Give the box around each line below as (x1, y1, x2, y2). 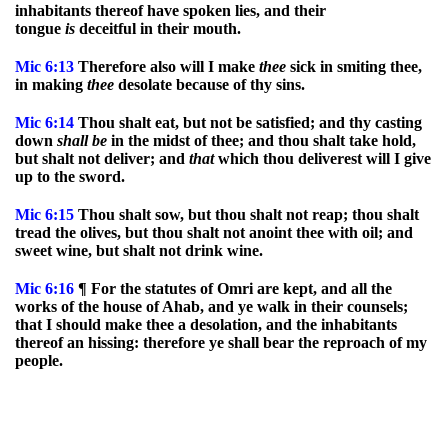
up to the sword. (15, 168, 125, 185)
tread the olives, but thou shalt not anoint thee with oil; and (15, 224, 413, 241)
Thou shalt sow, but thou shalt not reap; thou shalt (74, 206, 419, 223)
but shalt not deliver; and (15, 150, 189, 167)
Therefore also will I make (74, 58, 259, 75)
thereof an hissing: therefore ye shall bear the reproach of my (15, 334, 427, 351)
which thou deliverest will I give (214, 150, 431, 167)
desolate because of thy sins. (114, 76, 305, 93)
